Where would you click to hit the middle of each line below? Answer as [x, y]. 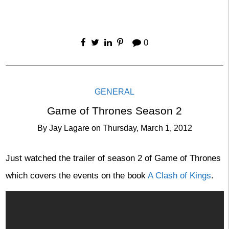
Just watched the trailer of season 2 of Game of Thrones [113, 158]
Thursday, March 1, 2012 [147, 128]
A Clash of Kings [179, 175]
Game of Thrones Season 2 [114, 111]
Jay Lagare [69, 128]
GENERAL [114, 91]
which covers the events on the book [76, 175]
